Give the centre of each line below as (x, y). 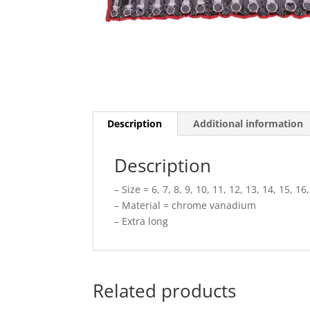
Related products (165, 291)
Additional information (248, 124)
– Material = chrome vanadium (185, 205)
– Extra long (142, 221)
